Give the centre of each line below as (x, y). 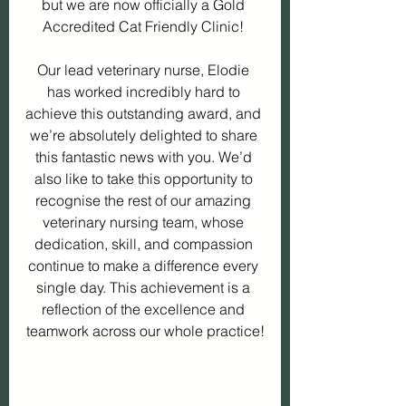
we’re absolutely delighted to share (145, 135)
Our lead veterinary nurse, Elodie (145, 70)
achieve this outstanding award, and (145, 113)
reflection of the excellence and (145, 309)
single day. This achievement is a (145, 287)
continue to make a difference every (145, 266)
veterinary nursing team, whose (145, 222)
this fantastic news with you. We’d (145, 157)
